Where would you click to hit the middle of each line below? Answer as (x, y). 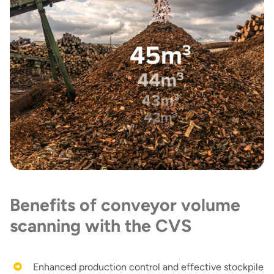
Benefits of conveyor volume (125, 205)
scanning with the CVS (100, 225)
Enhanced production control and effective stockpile (149, 267)
